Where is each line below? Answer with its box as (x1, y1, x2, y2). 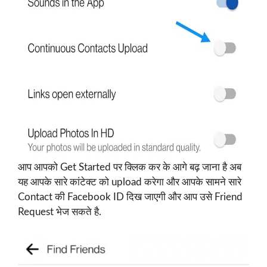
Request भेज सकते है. (18, 206, 101, 217)
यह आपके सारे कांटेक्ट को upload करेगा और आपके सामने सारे (18, 176, 241, 187)
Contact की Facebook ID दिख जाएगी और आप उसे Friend (18, 191, 243, 202)
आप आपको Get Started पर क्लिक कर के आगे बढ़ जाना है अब (18, 162, 241, 172)
